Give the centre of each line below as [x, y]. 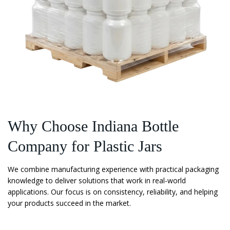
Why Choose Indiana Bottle [93, 126]
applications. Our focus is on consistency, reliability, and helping [113, 192]
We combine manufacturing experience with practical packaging [113, 169]
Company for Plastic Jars [85, 146]
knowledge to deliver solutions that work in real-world [97, 180]
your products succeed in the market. [69, 203]
